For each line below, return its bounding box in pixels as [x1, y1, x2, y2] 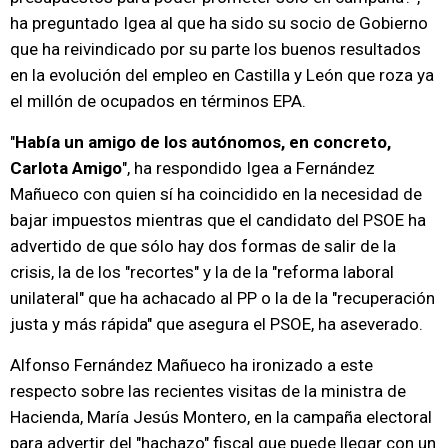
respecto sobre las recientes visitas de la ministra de [10, 381, 406, 402]
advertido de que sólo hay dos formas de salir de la [10, 236, 396, 257]
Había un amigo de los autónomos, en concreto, [15, 132, 391, 153]
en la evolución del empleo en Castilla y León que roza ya [10, 65, 434, 86]
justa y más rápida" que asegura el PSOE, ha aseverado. [10, 314, 423, 335]
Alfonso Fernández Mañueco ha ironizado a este [10, 355, 373, 376]
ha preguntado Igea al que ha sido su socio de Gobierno [10, 13, 428, 34]
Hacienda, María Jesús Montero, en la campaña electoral [10, 407, 432, 428]
